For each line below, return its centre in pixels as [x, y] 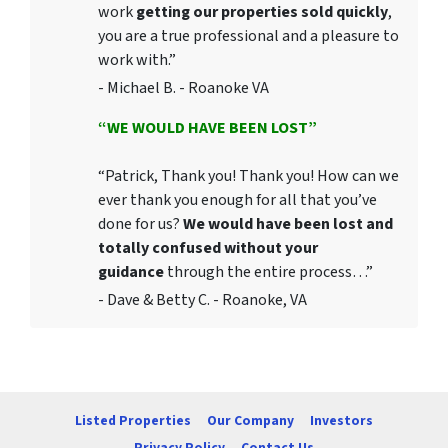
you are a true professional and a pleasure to [248, 36]
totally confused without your [208, 248]
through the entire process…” [268, 272]
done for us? [140, 224]
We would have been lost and [288, 224]
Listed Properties [133, 421]
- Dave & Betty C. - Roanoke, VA [202, 300]
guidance [131, 272]
